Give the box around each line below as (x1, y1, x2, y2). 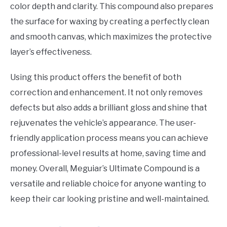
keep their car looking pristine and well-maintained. (10, 194, 209, 204)
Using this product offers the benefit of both (10, 72, 181, 82)
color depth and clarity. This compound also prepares (10, 1, 213, 11)
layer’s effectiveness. (10, 47, 92, 57)
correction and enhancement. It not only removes (10, 87, 203, 97)
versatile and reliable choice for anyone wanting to (10, 178, 206, 188)
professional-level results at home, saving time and (10, 148, 206, 158)
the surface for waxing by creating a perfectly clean (10, 16, 209, 26)
